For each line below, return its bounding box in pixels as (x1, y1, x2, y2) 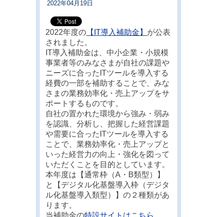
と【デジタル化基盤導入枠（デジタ (46, 181, 170, 189)
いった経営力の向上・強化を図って (46, 150, 170, 159)
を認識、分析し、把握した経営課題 (46, 120, 170, 128)
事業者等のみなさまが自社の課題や (46, 59, 170, 67)
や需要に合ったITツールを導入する (46, 130, 169, 139)
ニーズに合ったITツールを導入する (46, 69, 169, 77)
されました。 (46, 38, 93, 47)
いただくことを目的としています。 (46, 160, 170, 169)
